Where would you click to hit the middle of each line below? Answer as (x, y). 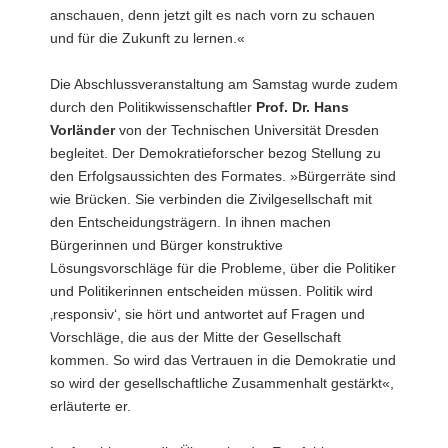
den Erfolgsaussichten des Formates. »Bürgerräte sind (223, 175)
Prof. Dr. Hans (302, 106)
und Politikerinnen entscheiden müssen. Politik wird (211, 290)
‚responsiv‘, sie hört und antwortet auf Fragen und (207, 313)
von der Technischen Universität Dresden (247, 129)
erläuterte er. (90, 405)
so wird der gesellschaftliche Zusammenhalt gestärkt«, (222, 382)
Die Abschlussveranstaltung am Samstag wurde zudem (224, 83)
